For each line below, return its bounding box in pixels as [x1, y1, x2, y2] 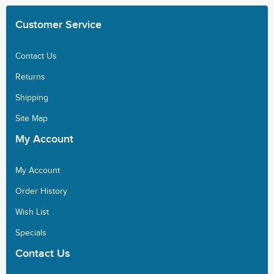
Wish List [15, 207, 49, 217]
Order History [15, 186, 67, 196]
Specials [15, 228, 46, 238]
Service [62, 18, 102, 31]
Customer [15, 18, 62, 31]
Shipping [15, 92, 48, 103]
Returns [15, 72, 45, 82]
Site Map [15, 113, 48, 124]
